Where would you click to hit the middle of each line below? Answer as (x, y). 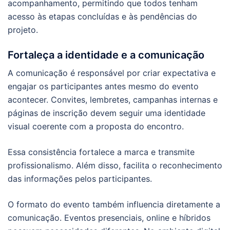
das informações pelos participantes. (80, 178)
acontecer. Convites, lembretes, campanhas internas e (113, 99)
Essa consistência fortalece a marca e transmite (101, 152)
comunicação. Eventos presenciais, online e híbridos (109, 217)
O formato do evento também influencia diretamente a (114, 204)
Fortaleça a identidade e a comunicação (106, 55)
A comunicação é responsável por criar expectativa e (112, 73)
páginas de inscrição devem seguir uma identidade (107, 113)
